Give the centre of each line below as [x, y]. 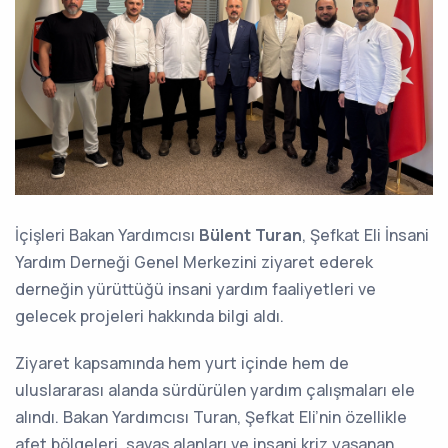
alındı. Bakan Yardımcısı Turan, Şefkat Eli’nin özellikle [211, 416]
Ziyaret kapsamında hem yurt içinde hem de [182, 362]
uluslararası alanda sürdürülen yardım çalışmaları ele [215, 389]
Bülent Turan [250, 234]
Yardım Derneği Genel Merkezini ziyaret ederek [194, 261]
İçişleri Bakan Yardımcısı [107, 234]
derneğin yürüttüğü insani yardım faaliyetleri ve [195, 288]
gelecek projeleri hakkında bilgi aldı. [149, 315]
